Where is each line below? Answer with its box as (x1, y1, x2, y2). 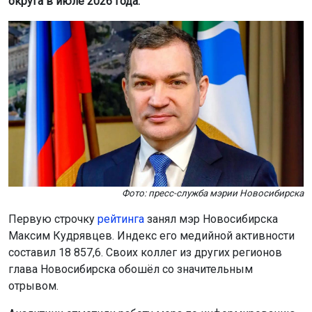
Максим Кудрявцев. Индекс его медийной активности (8, 229, 295, 242)
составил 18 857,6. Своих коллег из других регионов (8, 246, 282, 259)
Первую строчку (8, 212, 97, 226)
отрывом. (8, 279, 58, 292)
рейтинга (97, 212, 144, 226)
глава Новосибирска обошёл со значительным (8, 263, 253, 276)
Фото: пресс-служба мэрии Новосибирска (122, 188, 304, 198)
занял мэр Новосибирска (144, 212, 278, 226)
